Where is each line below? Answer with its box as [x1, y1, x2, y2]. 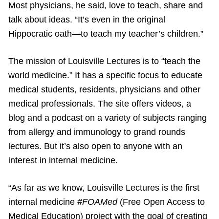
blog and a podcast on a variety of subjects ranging [8, 113, 207, 123]
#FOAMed [77, 197, 117, 207]
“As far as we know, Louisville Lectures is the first [8, 183, 199, 193]
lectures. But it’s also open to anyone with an [8, 141, 182, 152]
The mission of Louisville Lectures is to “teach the [8, 56, 200, 66]
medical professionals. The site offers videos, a [8, 99, 191, 109]
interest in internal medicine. [8, 155, 118, 166]
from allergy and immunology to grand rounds [8, 127, 185, 137]
